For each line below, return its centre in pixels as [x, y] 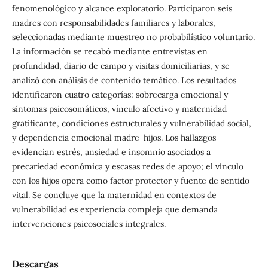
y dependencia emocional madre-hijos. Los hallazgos [114, 138]
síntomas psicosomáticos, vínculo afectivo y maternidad [119, 109]
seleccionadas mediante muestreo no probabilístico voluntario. [133, 37]
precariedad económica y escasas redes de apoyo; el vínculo [127, 167]
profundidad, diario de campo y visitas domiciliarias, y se [121, 66]
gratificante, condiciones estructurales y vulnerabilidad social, [131, 124]
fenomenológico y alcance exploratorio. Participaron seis [122, 9]
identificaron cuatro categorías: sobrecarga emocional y [120, 95]
